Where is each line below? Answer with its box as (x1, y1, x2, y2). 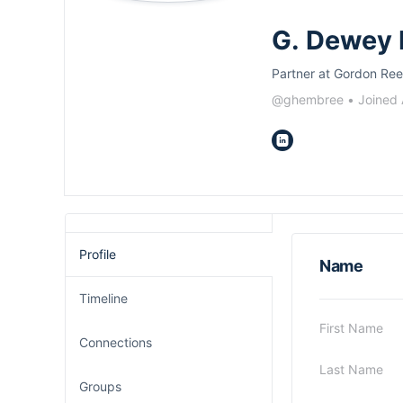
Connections (79, 335, 152, 350)
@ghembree (272, 92, 344, 107)
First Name (319, 320, 383, 336)
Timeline (79, 291, 128, 306)
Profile (79, 246, 116, 262)
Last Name (319, 362, 383, 377)
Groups (79, 379, 121, 394)
